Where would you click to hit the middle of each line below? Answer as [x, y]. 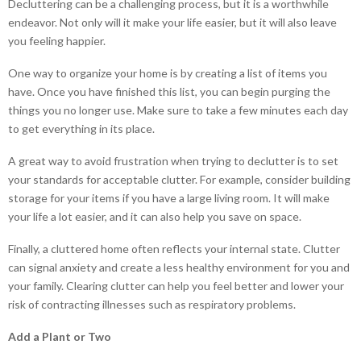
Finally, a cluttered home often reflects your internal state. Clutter [174, 248]
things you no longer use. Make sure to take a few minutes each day [178, 110]
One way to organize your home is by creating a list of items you [168, 73]
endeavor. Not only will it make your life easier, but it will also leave [172, 22]
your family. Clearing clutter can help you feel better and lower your [176, 285]
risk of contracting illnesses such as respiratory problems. [152, 304]
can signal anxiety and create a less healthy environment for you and [179, 267]
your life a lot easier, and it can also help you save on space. [155, 216]
